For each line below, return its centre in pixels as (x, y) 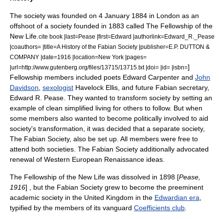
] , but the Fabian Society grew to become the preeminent (114, 187)
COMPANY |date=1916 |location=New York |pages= (78, 57)
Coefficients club (159, 208)
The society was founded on (54, 16)
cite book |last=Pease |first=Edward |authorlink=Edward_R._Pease (127, 36)
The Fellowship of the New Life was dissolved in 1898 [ (94, 177)
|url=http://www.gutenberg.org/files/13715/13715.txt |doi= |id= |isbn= (99, 67)
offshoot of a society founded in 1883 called (78, 26)
